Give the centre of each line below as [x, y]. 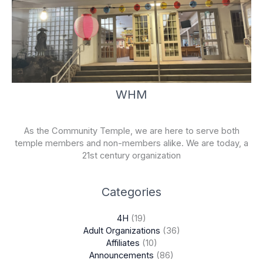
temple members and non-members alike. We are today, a [131, 143]
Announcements [122, 255]
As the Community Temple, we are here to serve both [131, 131]
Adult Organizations [122, 230]
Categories [131, 192]
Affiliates [123, 243]
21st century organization [131, 155]
